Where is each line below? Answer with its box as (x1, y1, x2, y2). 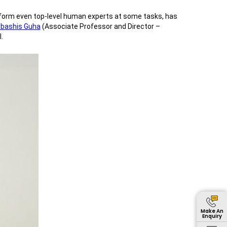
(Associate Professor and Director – (40, 22, 160, 31)
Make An (200, 207, 223, 215)
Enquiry (202, 212, 222, 220)
